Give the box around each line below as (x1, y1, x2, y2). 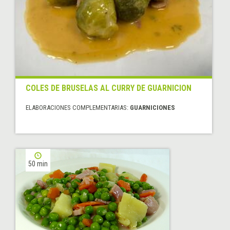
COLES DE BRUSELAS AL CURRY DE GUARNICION (26, 83, 191, 93)
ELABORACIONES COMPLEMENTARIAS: (26, 104, 130, 112)
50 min (28, 160, 48, 168)
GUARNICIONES (130, 104, 175, 112)
